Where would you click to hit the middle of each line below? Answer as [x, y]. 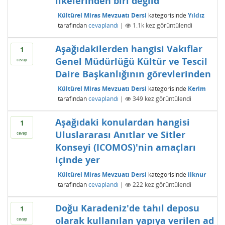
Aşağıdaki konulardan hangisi [122, 122]
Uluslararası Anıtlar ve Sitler [120, 135]
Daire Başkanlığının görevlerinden [133, 74]
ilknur [197, 174]
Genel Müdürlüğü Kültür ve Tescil [131, 61]
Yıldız [196, 15]
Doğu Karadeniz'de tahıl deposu [127, 208]
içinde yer [77, 160]
